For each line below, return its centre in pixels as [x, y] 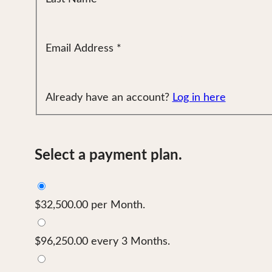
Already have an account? [109, 98]
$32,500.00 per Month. [90, 205]
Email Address [79, 49]
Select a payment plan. [108, 155]
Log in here [199, 98]
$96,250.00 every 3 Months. [102, 241]
